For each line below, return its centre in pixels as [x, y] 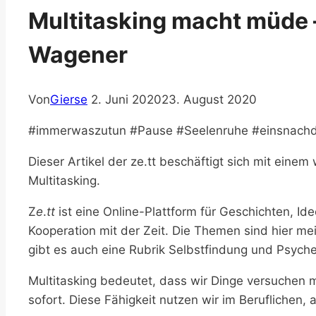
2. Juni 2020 [126, 100]
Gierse [69, 100]
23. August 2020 [209, 100]
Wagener [78, 54]
